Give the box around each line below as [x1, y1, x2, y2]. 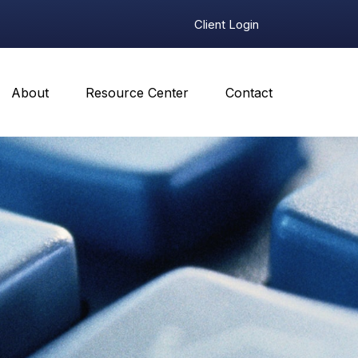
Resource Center [86, 85, 189, 101]
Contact [225, 85, 273, 101]
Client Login [194, 16, 260, 32]
